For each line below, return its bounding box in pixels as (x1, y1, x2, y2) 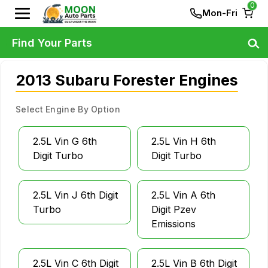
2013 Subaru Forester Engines (16, 71, 238, 89)
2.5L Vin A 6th (151, 189, 215, 201)
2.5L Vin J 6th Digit (33, 189, 118, 201)
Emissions (151, 218, 196, 230)
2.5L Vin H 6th (151, 135, 216, 147)
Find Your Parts (12, 36, 92, 49)
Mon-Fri (202, 7, 237, 19)
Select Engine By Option (16, 104, 120, 114)
